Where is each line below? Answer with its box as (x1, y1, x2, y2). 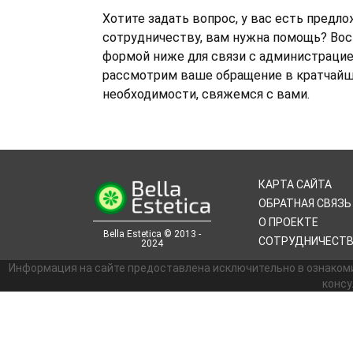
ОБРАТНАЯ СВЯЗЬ (258, 197, 351, 210)
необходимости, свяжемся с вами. (102, 87, 310, 102)
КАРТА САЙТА (258, 178, 332, 191)
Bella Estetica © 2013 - (103, 229, 201, 240)
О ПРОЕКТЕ (258, 216, 318, 229)
